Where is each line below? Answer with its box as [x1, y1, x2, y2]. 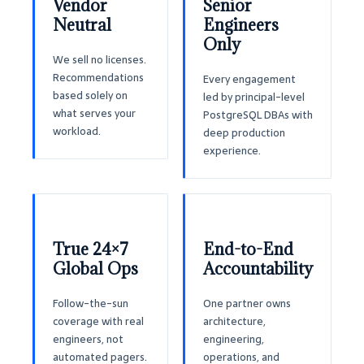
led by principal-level [203, 88, 305, 106]
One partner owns [203, 294, 291, 312]
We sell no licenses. [53, 50, 146, 68]
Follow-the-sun [53, 294, 128, 312]
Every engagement [203, 70, 296, 88]
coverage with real [53, 312, 144, 330]
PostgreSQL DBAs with [203, 106, 313, 123]
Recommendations [53, 68, 144, 86]
